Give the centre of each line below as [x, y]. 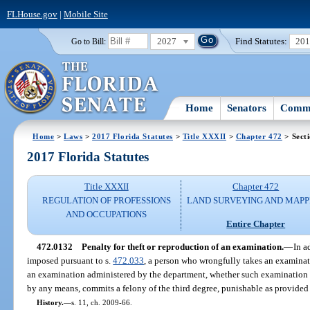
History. [50, 302]
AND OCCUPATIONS [107, 215]
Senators [247, 108]
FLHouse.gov [32, 14]
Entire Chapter [256, 224]
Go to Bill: [88, 41]
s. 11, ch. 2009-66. [101, 302]
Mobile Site [85, 14]
